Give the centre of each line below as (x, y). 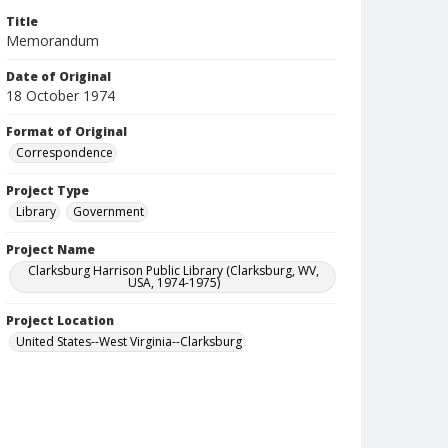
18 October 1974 (60, 95)
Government (108, 211)
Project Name (50, 249)
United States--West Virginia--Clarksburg (129, 341)
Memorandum (52, 40)
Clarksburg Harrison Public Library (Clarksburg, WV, (174, 270)
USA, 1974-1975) (173, 282)
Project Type (47, 190)
